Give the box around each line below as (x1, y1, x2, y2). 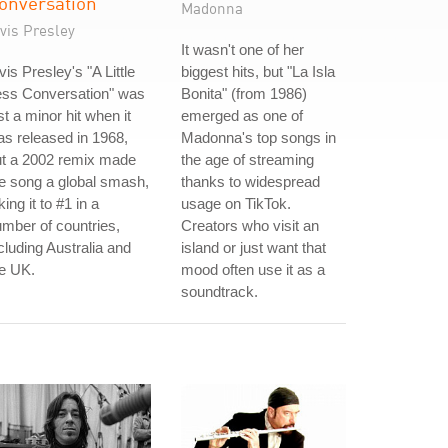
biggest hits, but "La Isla (181, 63, 335, 80)
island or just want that (181, 239, 326, 256)
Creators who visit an (181, 217, 319, 234)
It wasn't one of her (181, 41, 304, 58)
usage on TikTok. (181, 195, 291, 212)
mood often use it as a (181, 261, 325, 278)
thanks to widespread (181, 173, 320, 190)
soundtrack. (181, 283, 258, 300)
